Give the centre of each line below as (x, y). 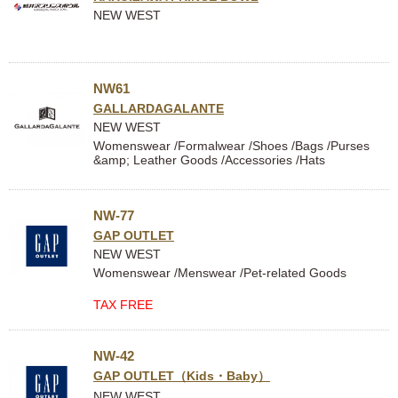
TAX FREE (123, 305)
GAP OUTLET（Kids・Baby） (182, 376)
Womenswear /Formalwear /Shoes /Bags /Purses (231, 146)
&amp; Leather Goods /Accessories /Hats (209, 160)
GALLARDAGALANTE (159, 108)
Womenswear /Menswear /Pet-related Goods (220, 273)
